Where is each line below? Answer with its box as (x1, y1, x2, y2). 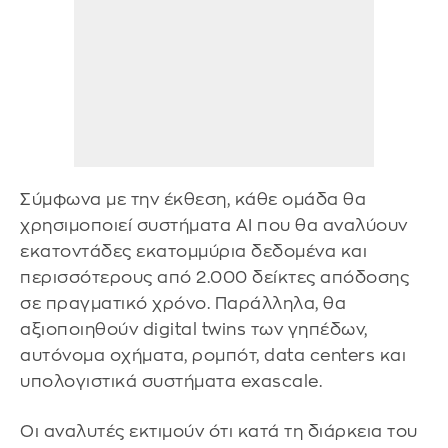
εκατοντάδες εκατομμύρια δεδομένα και (20, 242, 367, 260)
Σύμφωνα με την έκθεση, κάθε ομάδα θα (20, 190, 366, 208)
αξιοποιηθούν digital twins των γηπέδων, (20, 320, 368, 338)
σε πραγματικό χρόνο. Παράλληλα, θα (20, 294, 346, 312)
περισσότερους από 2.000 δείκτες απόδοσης (20, 268, 409, 286)
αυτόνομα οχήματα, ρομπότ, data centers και (20, 346, 406, 364)
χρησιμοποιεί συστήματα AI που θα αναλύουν (20, 216, 408, 234)
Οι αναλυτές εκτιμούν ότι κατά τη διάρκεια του (20, 422, 418, 440)
